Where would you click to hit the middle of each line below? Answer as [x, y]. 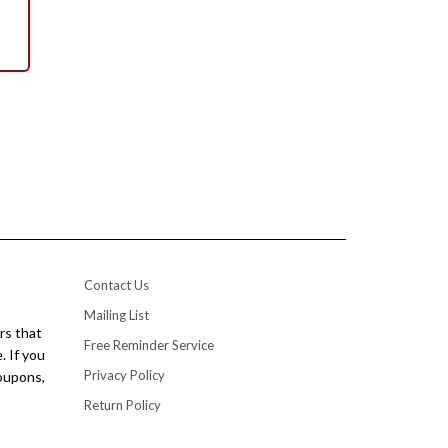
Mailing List [116, 315]
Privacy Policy [124, 375]
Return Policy [122, 405]
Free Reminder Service [148, 345]
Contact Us [116, 285]
